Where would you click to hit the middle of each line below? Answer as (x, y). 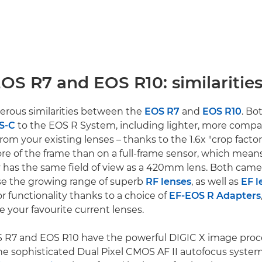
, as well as (216, 181)
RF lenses (168, 181)
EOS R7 (162, 111)
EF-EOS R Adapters (215, 195)
